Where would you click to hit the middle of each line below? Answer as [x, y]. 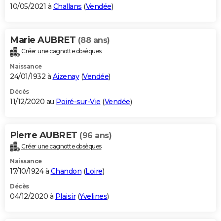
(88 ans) [94, 40]
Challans [67, 6]
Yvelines [93, 197]
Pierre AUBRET [45, 135]
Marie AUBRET [44, 40]
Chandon [66, 171]
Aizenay [66, 76]
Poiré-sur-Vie [78, 101]
